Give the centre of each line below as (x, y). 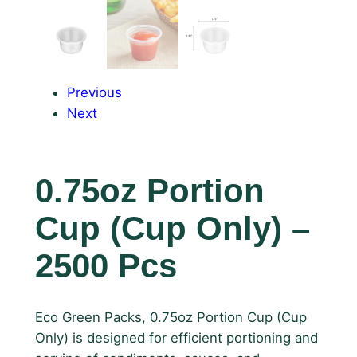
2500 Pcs (106, 266)
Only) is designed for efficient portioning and (176, 337)
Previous (94, 92)
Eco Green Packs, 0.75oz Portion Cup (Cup (171, 317)
